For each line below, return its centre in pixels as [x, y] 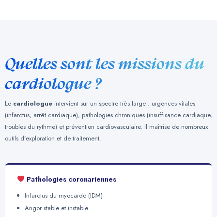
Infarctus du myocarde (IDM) [64, 195]
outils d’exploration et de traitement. [53, 139]
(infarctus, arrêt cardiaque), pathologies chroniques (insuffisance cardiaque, [108, 115]
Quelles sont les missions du [105, 64]
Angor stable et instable [56, 208]
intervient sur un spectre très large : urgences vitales [124, 104]
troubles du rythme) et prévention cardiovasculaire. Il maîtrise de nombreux [106, 127]
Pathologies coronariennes [70, 179]
